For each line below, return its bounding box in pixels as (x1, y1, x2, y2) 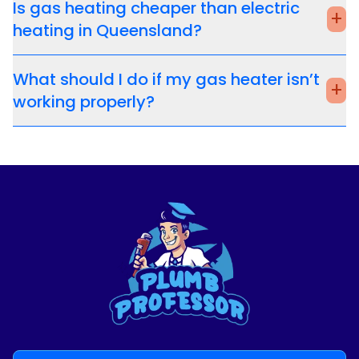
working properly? (13, 90, 155, 113)
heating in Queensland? (13, 18, 202, 42)
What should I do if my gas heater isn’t (13, 67, 320, 91)
